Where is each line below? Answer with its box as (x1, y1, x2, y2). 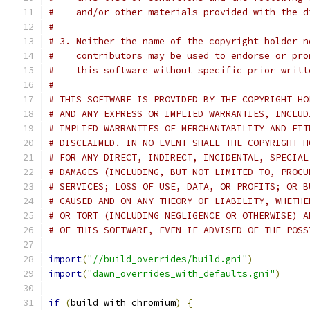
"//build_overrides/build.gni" (87, 253, 248, 265)
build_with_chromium (71, 297, 176, 309)
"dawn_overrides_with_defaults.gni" (87, 268, 275, 280)
